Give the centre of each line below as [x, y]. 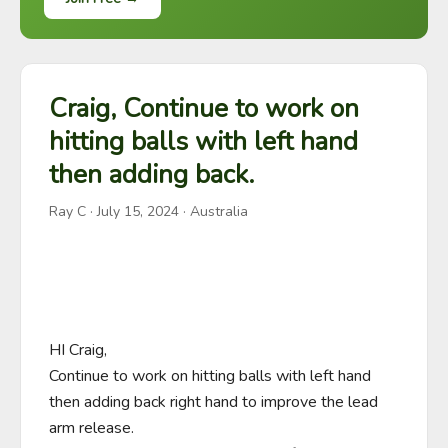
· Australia [213, 211]
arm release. [91, 428]
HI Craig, [78, 350]
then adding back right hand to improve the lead [213, 402]
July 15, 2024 [138, 211]
